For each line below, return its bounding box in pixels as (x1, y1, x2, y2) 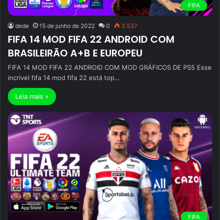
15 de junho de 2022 (39, 22, 95, 29)
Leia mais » (15, 92, 49, 100)
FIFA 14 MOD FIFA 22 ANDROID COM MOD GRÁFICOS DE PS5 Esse (8, 63, 212, 71)
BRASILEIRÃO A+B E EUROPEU (8, 46, 142, 60)
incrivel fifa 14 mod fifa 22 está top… (8, 73, 120, 82)
